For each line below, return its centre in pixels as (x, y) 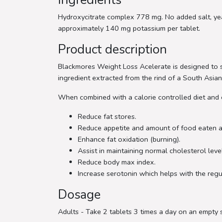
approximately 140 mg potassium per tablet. (129, 28)
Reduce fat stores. (107, 116)
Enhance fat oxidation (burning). (129, 139)
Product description (112, 49)
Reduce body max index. (117, 162)
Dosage (79, 194)
